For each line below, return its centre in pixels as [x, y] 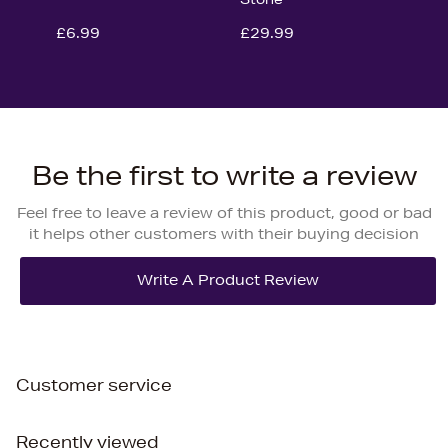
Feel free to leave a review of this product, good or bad [224, 212]
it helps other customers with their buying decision [224, 233]
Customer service [94, 384]
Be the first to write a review [224, 175]
